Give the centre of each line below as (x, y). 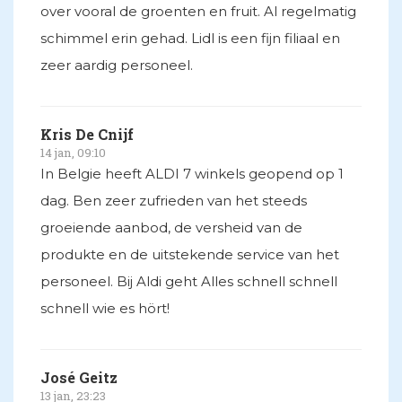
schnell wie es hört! (105, 309)
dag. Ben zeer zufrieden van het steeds (174, 201)
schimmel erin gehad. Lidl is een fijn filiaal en (190, 39)
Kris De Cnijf (87, 135)
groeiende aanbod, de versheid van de (171, 228)
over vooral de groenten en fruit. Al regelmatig (198, 12)
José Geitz (79, 378)
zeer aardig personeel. (117, 66)
